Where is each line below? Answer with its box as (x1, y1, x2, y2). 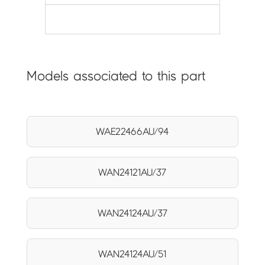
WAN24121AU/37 (98, 167, 167, 178)
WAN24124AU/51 (98, 249, 167, 260)
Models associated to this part (26, 69, 205, 83)
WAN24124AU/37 (97, 208, 167, 219)
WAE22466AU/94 (96, 127, 169, 137)
